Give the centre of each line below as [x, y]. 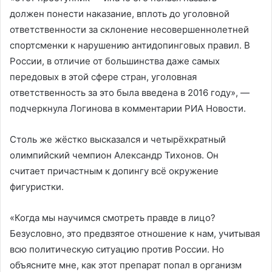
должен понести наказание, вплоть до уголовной [120, 13]
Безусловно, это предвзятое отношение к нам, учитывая [135, 233]
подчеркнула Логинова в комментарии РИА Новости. [128, 108]
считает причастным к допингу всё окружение [114, 171]
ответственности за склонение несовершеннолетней [129, 29]
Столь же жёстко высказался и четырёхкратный [118, 139]
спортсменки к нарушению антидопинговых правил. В [130, 45]
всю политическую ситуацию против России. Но [117, 249]
